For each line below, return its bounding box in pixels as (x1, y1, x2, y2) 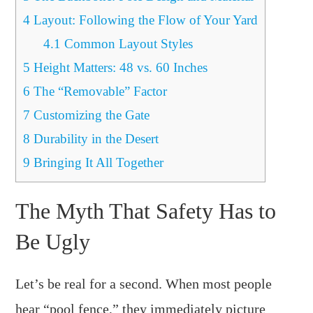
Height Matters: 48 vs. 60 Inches (30, 59, 208, 75)
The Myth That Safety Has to (15, 198, 277, 224)
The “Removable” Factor (30, 83, 168, 99)
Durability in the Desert (30, 131, 159, 146)
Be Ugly (15, 228, 91, 254)
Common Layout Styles (60, 36, 193, 51)
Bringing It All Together (30, 154, 164, 170)
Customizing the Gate (30, 107, 150, 122)
